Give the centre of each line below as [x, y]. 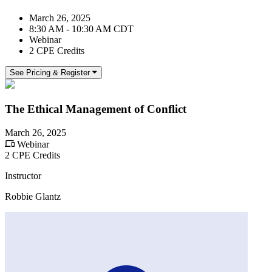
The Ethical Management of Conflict [96, 109]
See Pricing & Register [50, 73]
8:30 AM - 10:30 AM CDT [81, 29]
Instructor [23, 175]
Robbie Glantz [33, 196]
